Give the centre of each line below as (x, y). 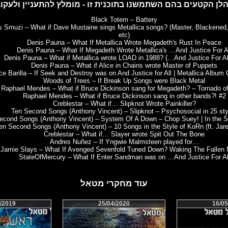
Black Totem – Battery (124, 20)
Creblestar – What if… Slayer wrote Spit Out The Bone (124, 134)
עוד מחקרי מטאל (114, 183)
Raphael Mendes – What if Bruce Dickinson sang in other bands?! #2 (124, 96)
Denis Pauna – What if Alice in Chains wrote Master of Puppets (124, 66)
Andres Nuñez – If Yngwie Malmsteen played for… (124, 142)
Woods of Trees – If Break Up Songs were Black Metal (124, 81)
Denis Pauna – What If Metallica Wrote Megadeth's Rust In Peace (124, 43)
